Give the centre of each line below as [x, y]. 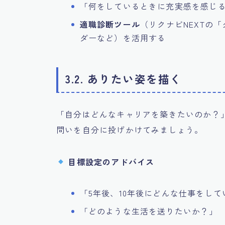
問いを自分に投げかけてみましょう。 [130, 129]
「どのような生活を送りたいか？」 [149, 211]
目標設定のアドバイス [111, 161]
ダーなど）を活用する [123, 37]
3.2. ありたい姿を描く [124, 78]
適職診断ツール [110, 24]
